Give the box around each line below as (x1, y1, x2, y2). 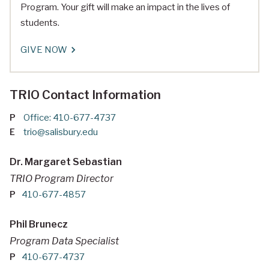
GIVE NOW (20, 44, 67, 56)
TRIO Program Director (10, 173, 113, 185)
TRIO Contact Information (10, 88, 161, 103)
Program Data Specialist (10, 235, 119, 247)
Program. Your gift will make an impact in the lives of (20, 2, 230, 13)
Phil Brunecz (10, 219, 68, 231)
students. (20, 17, 59, 29)
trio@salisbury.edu (23, 127, 98, 138)
